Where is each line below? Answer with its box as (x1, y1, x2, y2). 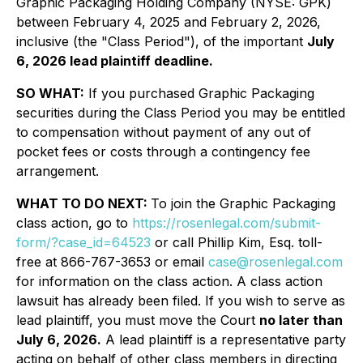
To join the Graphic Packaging (151, 195, 335, 211)
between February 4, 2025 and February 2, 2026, (16, 14, 321, 30)
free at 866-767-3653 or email (16, 254, 208, 270)
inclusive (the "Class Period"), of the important (16, 33, 307, 49)
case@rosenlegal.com (208, 254, 343, 270)
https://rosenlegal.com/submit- (132, 215, 321, 231)
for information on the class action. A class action (16, 273, 322, 289)
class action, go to (16, 215, 132, 231)
